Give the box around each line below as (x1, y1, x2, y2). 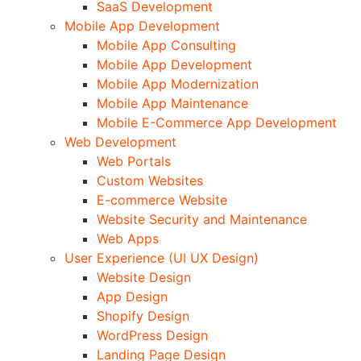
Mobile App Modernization (97, 75, 259, 92)
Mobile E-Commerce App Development (97, 114, 337, 131)
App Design (97, 288, 168, 305)
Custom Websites (97, 172, 203, 189)
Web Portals (97, 152, 171, 169)
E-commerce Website (97, 191, 227, 208)
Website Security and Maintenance (97, 210, 307, 227)
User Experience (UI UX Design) (64, 249, 259, 266)
